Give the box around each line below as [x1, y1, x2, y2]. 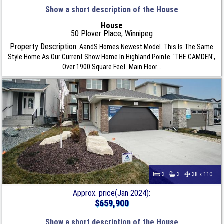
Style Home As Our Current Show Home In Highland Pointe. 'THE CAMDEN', [8, 52, 216, 61]
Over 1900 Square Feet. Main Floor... [62, 62, 161, 71]
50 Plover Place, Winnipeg [70, 28, 153, 38]
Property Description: [10, 41, 78, 51]
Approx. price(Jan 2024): [73, 188, 151, 198]
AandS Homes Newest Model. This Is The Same [78, 42, 214, 51]
